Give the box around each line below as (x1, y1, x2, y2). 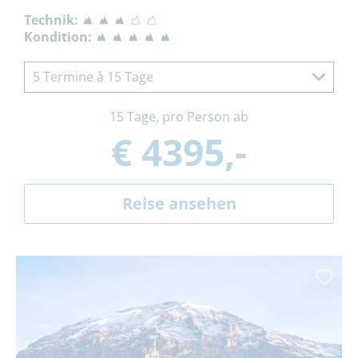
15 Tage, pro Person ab (109, 107, 249, 125)
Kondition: (24, 27, 92, 46)
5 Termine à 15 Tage (33, 67, 153, 86)
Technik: (24, 10, 78, 29)
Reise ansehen (121, 192, 237, 214)
